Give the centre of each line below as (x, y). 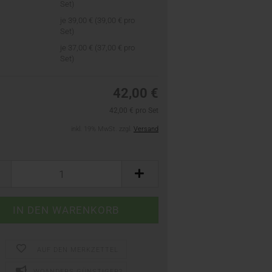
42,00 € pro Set (134, 110)
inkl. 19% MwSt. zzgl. (102, 129)
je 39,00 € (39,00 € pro (98, 20)
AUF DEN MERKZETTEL (78, 250)
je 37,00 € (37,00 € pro (98, 47)
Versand (146, 129)
